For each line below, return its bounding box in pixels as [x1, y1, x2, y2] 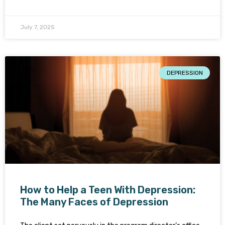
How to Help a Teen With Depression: [20, 184, 195, 196]
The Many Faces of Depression [20, 196, 168, 208]
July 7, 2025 [20, 24, 55, 31]
